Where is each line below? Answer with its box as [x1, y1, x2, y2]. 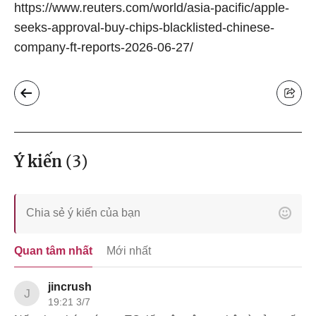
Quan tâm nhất [14, 244, 92, 257]
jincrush [48, 280, 92, 293]
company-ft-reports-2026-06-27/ [14, 39, 193, 54]
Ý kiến [14, 151, 62, 171]
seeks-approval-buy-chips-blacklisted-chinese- [14, 20, 274, 35]
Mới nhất [107, 245, 151, 257]
